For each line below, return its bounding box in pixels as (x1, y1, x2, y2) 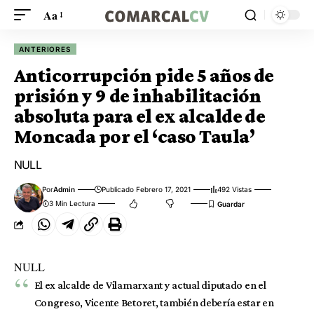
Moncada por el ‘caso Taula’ (14, 125, 258, 147)
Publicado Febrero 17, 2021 (102, 185, 191, 193)
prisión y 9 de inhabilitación (14, 85, 261, 107)
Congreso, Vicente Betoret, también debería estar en (34, 296, 274, 308)
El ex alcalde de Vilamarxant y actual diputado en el (34, 279, 266, 291)
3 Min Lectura (49, 199, 96, 207)
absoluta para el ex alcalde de (14, 105, 266, 127)
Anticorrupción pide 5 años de (14, 64, 274, 86)
